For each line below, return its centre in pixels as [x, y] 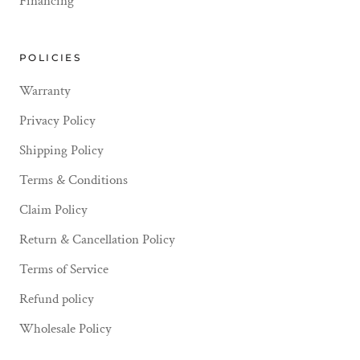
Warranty [45, 90]
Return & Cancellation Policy [97, 239]
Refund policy [57, 299]
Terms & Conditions [74, 180]
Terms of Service [64, 269]
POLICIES [51, 57]
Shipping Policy [61, 150]
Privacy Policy [57, 120]
